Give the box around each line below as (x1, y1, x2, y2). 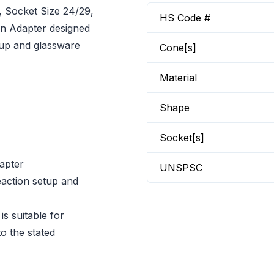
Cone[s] (160, 42, 196, 54)
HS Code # (160, 12, 210, 24)
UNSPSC (160, 161, 202, 174)
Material (160, 72, 197, 84)
